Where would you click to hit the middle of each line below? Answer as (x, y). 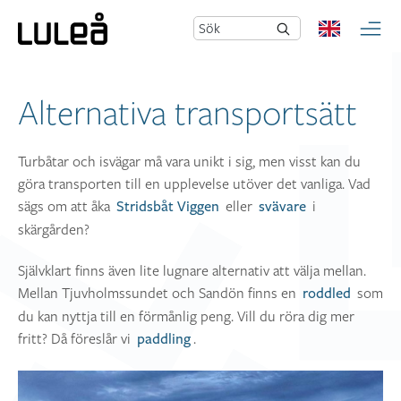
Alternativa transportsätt (188, 112)
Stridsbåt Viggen (167, 207)
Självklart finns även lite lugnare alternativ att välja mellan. (192, 271)
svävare (282, 207)
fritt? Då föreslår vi (76, 339)
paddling (163, 340)
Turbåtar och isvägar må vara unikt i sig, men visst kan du (189, 161)
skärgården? (54, 229)
